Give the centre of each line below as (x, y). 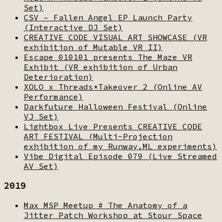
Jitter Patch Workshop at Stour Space (113, 215)
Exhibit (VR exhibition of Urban (101, 67)
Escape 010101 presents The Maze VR (108, 57)
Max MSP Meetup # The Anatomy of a (106, 205)
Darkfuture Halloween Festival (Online (115, 106)
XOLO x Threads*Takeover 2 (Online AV (113, 86)
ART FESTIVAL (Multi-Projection (98, 136)
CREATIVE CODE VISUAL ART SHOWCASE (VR (115, 37)
